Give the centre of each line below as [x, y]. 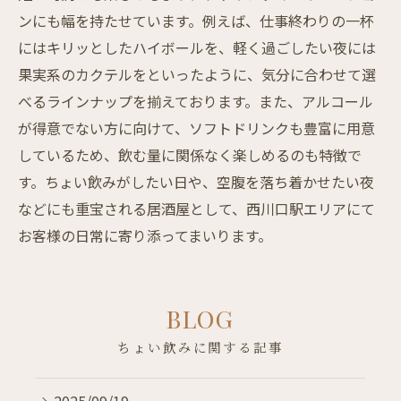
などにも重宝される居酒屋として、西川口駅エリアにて [196, 208]
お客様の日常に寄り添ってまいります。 [145, 235]
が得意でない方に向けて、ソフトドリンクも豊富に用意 [196, 128]
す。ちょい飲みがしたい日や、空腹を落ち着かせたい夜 [196, 181]
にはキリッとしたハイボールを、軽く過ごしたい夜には [197, 47]
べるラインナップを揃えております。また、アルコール [196, 101]
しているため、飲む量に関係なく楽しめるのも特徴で [190, 154]
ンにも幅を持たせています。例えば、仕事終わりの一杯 [196, 20]
